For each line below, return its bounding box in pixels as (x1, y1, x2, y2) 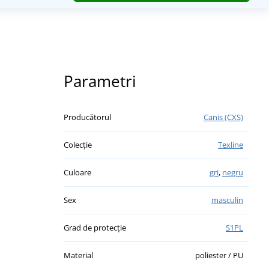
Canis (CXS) (204, 111, 243, 122)
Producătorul (64, 111, 111, 122)
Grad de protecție (64, 222, 126, 233)
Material (64, 249, 93, 261)
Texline (218, 139, 243, 150)
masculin (211, 194, 243, 205)
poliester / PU (195, 249, 243, 261)
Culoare (64, 166, 91, 178)
